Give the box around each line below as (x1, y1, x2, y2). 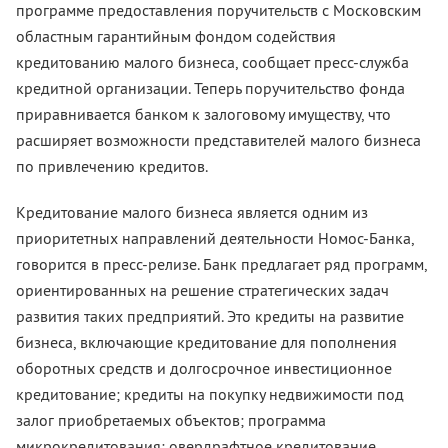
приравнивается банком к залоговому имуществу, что (16, 104, 391, 124)
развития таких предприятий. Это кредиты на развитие (16, 306, 404, 326)
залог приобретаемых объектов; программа (16, 410, 326, 430)
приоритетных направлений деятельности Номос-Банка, (16, 228, 414, 248)
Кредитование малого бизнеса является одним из (16, 202, 368, 222)
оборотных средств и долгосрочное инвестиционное (16, 358, 392, 378)
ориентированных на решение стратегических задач (16, 280, 389, 300)
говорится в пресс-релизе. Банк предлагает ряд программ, (16, 254, 427, 274)
